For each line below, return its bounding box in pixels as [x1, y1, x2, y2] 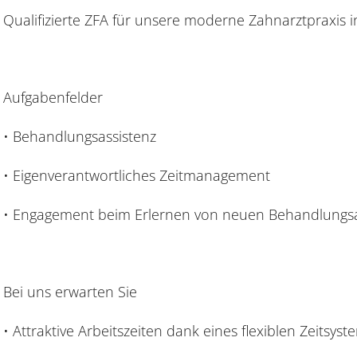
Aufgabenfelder [3, 88, 103, 108]
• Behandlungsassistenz [3, 126, 156, 146]
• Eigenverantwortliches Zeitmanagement [3, 165, 270, 185]
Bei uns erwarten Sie [3, 282, 137, 302]
